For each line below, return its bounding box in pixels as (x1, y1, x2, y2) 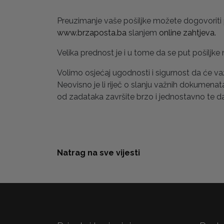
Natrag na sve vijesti (57, 147, 140, 157)
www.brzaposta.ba (57, 27, 126, 37)
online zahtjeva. (159, 27, 216, 37)
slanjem (126, 27, 159, 37)
